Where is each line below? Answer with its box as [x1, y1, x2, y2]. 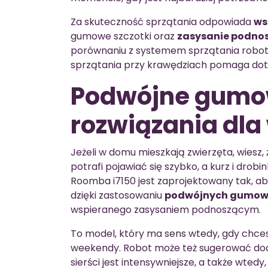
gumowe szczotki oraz [71, 29, 177, 43]
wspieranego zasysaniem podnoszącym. [71, 202, 261, 217]
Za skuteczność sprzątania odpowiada [71, 14, 254, 29]
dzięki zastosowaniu [71, 188, 165, 202]
